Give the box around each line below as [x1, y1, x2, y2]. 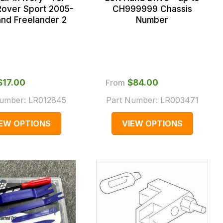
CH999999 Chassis [112, 4, 192, 14]
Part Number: [106, 95, 160, 106]
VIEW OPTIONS [121, 118, 183, 129]
